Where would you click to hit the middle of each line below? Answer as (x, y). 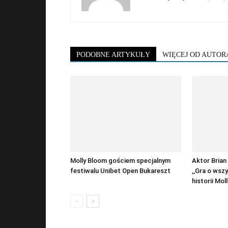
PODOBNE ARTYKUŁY (113, 55)
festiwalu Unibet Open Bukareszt (120, 171)
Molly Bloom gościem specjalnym (120, 161)
